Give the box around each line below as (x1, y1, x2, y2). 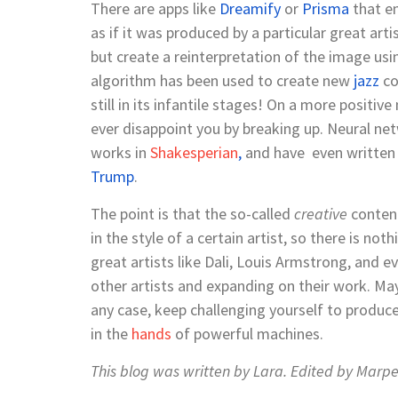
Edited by (291, 360, 353, 381)
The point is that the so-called (91, 203, 294, 224)
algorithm (91, 69, 160, 91)
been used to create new (183, 69, 354, 91)
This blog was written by (91, 360, 250, 381)
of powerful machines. (175, 322, 323, 344)
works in (91, 141, 150, 163)
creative (294, 203, 347, 224)
